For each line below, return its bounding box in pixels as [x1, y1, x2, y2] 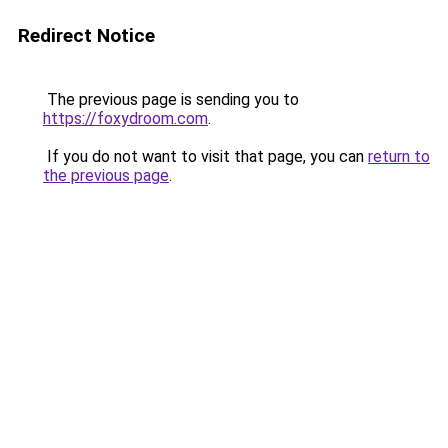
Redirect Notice [18, 24, 155, 47]
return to [368, 147, 430, 166]
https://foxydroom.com [43, 109, 208, 128]
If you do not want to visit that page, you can [43, 147, 368, 166]
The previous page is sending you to [43, 90, 299, 109]
